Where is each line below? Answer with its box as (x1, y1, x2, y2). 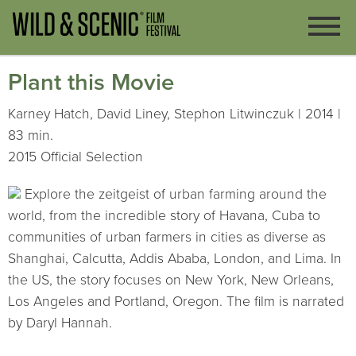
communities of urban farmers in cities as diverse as (8, 228, 326, 246)
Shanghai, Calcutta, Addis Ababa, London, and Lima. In (8, 250, 342, 267)
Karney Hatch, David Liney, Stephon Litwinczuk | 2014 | (8, 105, 341, 122)
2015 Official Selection (8, 148, 143, 165)
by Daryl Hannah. (8, 314, 112, 331)
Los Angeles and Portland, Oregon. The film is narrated (8, 292, 344, 310)
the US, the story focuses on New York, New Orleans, (8, 271, 334, 288)
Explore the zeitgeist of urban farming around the (21, 185, 327, 203)
